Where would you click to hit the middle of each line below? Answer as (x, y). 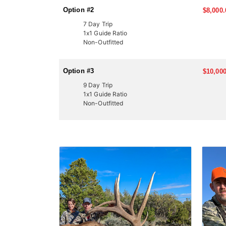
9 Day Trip (98, 85)
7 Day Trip (98, 24)
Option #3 (78, 71)
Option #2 (78, 10)
